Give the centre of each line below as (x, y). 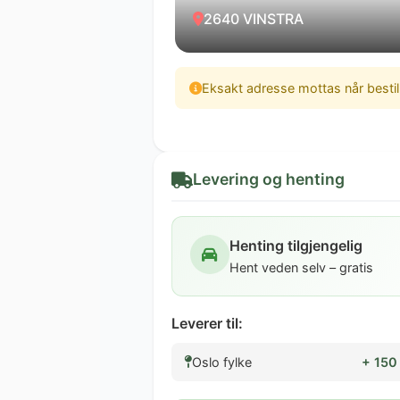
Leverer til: (207, 324)
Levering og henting (269, 179)
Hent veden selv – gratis (301, 268)
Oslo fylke (222, 362)
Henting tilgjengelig (296, 246)
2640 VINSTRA (254, 18)
